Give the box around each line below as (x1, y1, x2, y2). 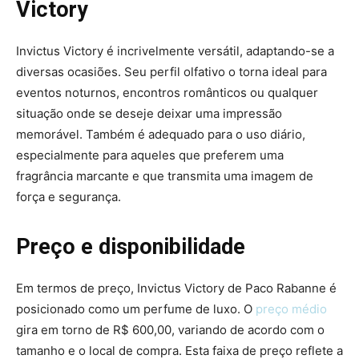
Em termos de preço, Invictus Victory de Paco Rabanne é (16, 280, 337, 296)
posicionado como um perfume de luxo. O (16, 301, 256, 317)
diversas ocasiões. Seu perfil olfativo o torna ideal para (16, 63, 327, 79)
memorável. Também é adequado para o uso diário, (16, 126, 305, 142)
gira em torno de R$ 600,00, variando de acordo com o (16, 321, 325, 337)
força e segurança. (16, 188, 121, 204)
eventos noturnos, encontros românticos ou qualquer (16, 84, 318, 100)
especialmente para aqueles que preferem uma (16, 147, 284, 163)
